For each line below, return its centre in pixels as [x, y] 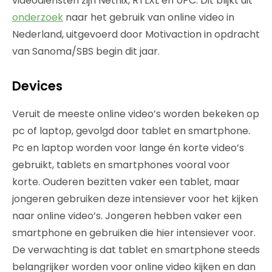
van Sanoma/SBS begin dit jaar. [86, 51]
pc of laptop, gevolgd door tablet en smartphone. [131, 131]
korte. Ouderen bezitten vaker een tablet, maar [126, 182]
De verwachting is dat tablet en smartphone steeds [136, 250]
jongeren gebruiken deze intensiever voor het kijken [135, 199]
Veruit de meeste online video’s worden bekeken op [136, 114]
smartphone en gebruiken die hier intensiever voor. [134, 233]
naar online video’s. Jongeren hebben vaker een [127, 216]
